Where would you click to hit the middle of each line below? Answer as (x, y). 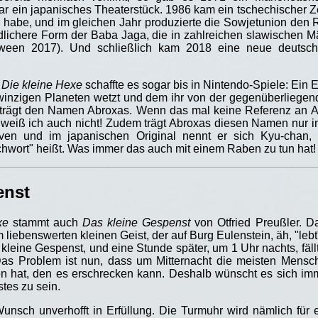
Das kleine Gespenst (136, 223)
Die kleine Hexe (42, 85)
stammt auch (45, 223)
